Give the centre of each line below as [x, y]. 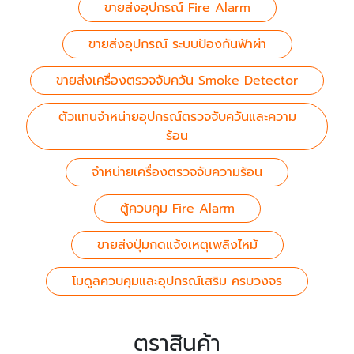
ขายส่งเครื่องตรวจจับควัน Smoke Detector [177, 81]
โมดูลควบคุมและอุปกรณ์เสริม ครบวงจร [177, 282]
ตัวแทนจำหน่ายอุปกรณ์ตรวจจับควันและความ [177, 117]
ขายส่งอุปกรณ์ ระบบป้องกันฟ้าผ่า [177, 45]
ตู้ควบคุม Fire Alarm [177, 209]
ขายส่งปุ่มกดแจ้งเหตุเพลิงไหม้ [177, 245]
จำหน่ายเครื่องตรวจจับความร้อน [177, 173]
